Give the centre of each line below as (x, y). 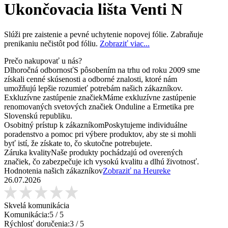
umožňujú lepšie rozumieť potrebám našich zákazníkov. (93, 88)
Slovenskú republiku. (38, 116)
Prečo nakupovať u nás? (43, 61)
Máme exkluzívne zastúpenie (149, 97)
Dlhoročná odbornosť (39, 70)
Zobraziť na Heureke (137, 170)
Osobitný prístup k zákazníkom (54, 125)
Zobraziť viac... (125, 43)
